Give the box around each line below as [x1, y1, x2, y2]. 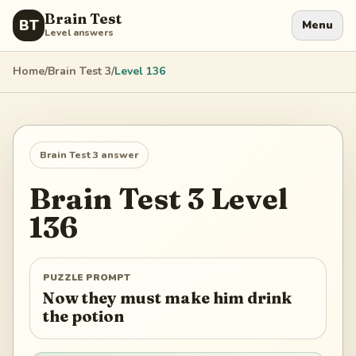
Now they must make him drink [43, 288, 292, 308]
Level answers [44, 26, 114, 39]
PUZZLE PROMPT [43, 271, 130, 284]
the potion [43, 306, 124, 326]
